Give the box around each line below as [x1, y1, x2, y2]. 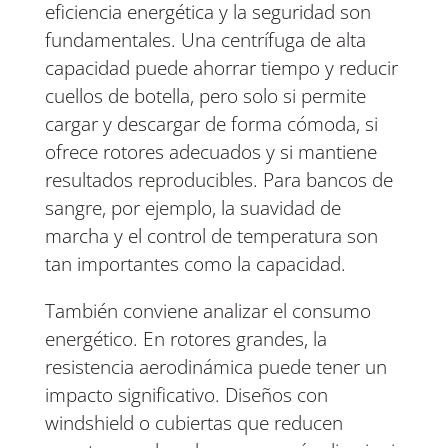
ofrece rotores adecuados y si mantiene [44, 139, 377, 166]
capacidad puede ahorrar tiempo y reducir [44, 55, 398, 82]
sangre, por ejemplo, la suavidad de [44, 195, 341, 222]
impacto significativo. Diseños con [44, 382, 328, 409]
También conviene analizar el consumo [44, 298, 371, 325]
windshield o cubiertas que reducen [44, 410, 343, 437]
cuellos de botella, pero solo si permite [44, 83, 366, 110]
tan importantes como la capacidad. [44, 251, 346, 278]
